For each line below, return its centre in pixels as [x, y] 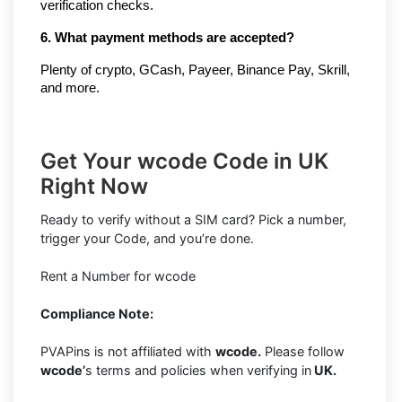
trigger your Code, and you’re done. [147, 239]
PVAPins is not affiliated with [128, 352]
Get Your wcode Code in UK [184, 162]
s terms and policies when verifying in [198, 371]
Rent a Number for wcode [118, 276]
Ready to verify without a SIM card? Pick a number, [193, 220]
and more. [70, 88]
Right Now [94, 187]
